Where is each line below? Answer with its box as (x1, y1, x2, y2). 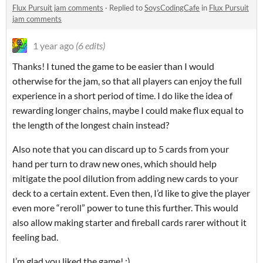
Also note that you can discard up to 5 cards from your (12, 143, 229, 155)
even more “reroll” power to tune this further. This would (12, 202, 238, 214)
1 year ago (33, 40, 74, 52)
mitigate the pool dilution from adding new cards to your (12, 173, 238, 184)
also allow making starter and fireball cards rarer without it (12, 217, 247, 228)
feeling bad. (12, 231, 58, 243)
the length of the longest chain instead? (12, 119, 169, 131)
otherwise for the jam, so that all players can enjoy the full (12, 75, 242, 87)
